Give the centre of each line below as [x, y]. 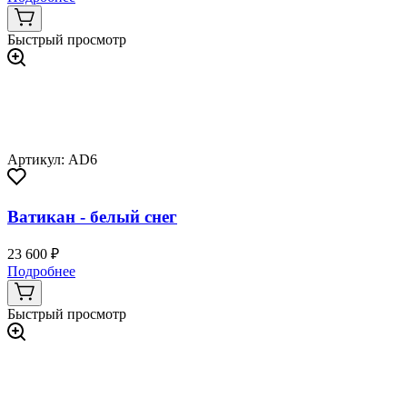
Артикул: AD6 [52, 159]
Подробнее [41, 272]
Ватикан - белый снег [92, 216]
